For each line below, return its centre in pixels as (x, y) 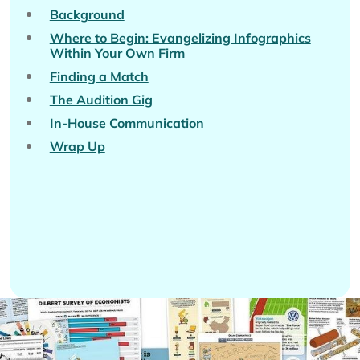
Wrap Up (77, 146)
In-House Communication (127, 123)
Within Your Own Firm (117, 53)
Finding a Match (99, 76)
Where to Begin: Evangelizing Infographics (180, 37)
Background (87, 14)
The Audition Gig (101, 99)
